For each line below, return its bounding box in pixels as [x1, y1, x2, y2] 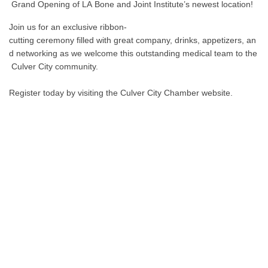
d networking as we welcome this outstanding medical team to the [9, 48, 257, 59]
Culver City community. [9, 62, 98, 72]
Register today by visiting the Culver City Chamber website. [9, 88, 235, 98]
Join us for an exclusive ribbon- [9, 22, 127, 32]
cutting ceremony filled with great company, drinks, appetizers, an [9, 35, 256, 45]
